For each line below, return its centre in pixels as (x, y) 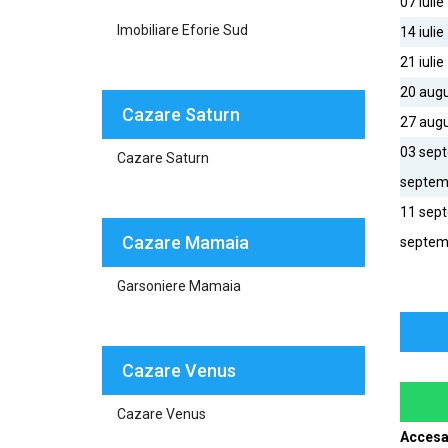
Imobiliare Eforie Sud (182, 30)
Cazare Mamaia (185, 242)
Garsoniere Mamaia (179, 286)
